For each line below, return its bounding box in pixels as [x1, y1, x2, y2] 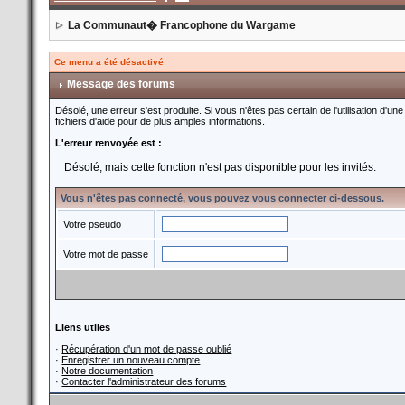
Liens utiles [55, 322, 111, 333]
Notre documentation [61, 365, 154, 376]
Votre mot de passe [63, 249, 149, 259]
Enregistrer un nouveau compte [61, 354, 201, 365]
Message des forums [64, 78, 176, 90]
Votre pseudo [63, 219, 122, 230]
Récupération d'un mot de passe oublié [61, 344, 232, 354]
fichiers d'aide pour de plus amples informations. [55, 116, 266, 127]
